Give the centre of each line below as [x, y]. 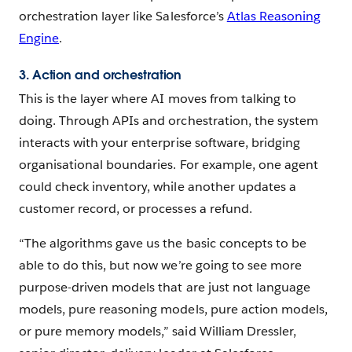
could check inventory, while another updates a [158, 187]
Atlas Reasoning [274, 16]
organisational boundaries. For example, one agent [169, 165]
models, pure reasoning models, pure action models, [173, 310]
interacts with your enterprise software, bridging [159, 143]
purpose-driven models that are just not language [165, 288]
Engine [39, 38]
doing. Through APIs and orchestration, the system [169, 121]
